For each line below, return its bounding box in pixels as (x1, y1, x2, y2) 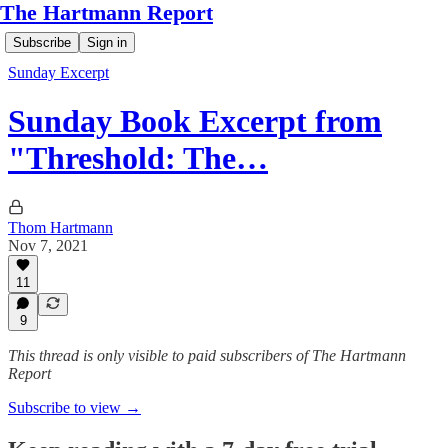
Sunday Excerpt (8, 64, 109, 81)
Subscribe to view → (8, 399, 141, 416)
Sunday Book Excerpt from (8, 103, 382, 140)
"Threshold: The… (8, 140, 268, 177)
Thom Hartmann (8, 218, 113, 236)
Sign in (87, 35, 127, 50)
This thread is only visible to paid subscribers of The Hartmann (8, 347, 406, 364)
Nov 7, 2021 (8, 236, 88, 254)
